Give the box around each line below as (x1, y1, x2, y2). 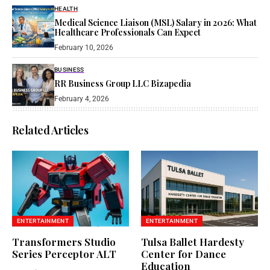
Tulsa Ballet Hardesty (141, 234, 244, 248)
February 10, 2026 (54, 43, 113, 52)
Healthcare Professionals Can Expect (54, 26, 201, 38)
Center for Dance (141, 246, 226, 260)
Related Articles (12, 122, 89, 137)
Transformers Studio (12, 234, 116, 248)
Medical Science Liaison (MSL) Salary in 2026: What (54, 16, 257, 28)
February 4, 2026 (54, 95, 109, 104)
